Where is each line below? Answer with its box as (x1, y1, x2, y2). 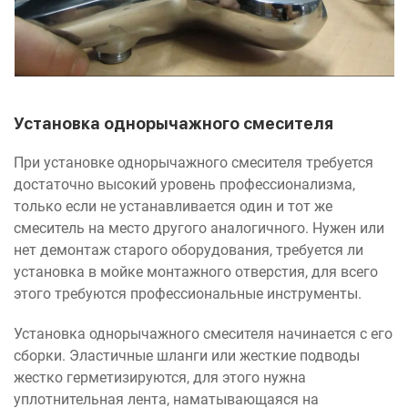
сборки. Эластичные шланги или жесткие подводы (14, 346, 360, 364)
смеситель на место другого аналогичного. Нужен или (14, 219, 384, 237)
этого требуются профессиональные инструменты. (14, 284, 365, 302)
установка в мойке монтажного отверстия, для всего (14, 262, 378, 280)
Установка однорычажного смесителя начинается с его (14, 324, 393, 342)
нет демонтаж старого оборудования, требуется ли (14, 240, 363, 259)
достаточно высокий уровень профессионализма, (14, 175, 355, 193)
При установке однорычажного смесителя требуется (14, 153, 373, 171)
